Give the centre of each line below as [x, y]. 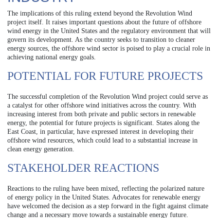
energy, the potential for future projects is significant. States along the [103, 123]
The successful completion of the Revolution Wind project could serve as [108, 96]
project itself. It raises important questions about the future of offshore [104, 22]
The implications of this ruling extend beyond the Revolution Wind [100, 13]
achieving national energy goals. [52, 57]
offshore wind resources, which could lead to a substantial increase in [102, 140]
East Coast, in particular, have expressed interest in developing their [100, 131]
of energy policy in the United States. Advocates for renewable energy [104, 197]
